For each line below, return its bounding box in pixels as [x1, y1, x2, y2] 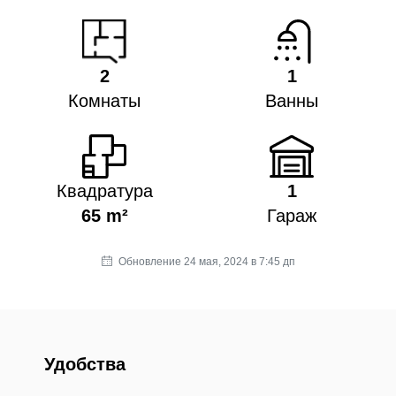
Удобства [44, 354, 126, 375]
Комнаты [68, 91, 141, 111]
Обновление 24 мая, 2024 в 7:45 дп [115, 255, 295, 269]
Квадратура [56, 181, 153, 202]
